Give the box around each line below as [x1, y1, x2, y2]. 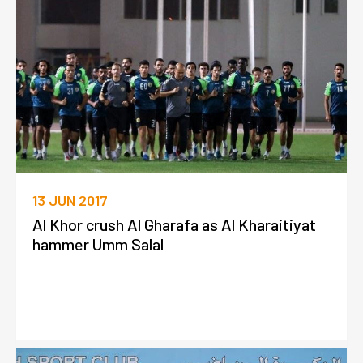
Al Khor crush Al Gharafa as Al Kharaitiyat [32, 215, 316, 235]
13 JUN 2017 [32, 191, 108, 210]
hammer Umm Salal [32, 234, 164, 254]
